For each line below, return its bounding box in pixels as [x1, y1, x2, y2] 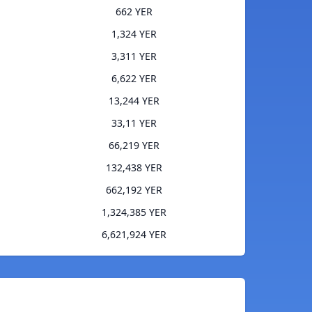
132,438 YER [106, 161, 162, 175]
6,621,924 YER [102, 228, 166, 242]
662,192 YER [106, 183, 162, 197]
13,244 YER [109, 94, 159, 108]
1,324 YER [111, 27, 157, 41]
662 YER [116, 5, 153, 19]
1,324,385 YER [102, 205, 166, 219]
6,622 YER [111, 72, 157, 86]
